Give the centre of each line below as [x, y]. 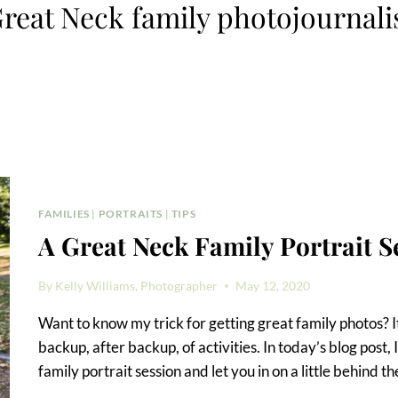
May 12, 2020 [273, 286]
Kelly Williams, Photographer [137, 286]
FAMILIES [64, 214]
